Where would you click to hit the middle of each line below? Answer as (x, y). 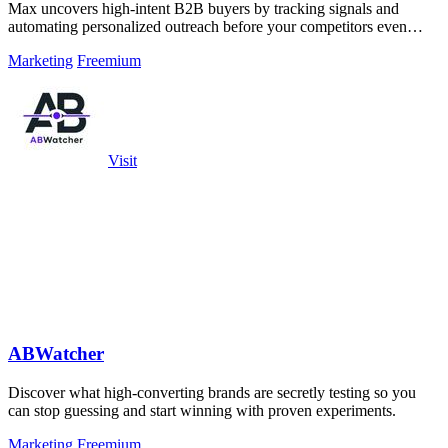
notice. (29, 45)
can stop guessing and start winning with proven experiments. (202, 410)
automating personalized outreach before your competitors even (207, 27)
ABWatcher (56, 353)
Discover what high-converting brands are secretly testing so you (212, 392)
